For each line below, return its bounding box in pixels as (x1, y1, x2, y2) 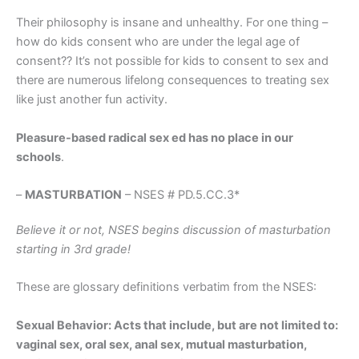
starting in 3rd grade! (16, 241, 134, 256)
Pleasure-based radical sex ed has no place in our (16, 130, 293, 145)
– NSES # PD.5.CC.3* (122, 187, 243, 202)
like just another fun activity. (16, 92, 167, 107)
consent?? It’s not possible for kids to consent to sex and (16, 54, 329, 69)
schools (16, 149, 61, 164)
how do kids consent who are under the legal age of (16, 34, 300, 50)
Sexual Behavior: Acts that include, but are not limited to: (16, 317, 338, 333)
